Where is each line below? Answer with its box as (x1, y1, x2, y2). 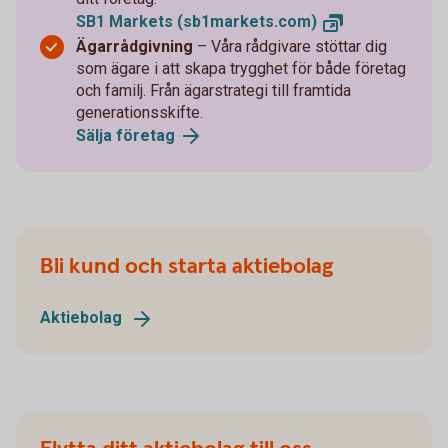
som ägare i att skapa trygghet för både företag (76, 58, 406, 78)
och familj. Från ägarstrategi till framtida (76, 80, 351, 100)
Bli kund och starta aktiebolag (40, 252, 334, 282)
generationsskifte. (76, 102, 203, 122)
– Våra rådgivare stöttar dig (193, 36, 387, 56)
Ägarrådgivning (76, 36, 193, 56)
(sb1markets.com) (177, 11, 317, 31)
